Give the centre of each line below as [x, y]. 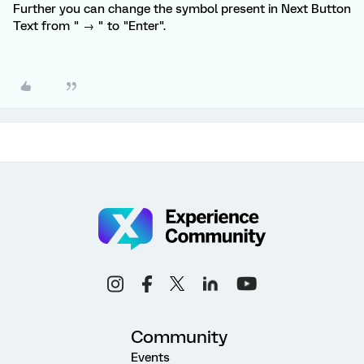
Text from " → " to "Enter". [89, 26]
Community [179, 336]
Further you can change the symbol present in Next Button [182, 9]
